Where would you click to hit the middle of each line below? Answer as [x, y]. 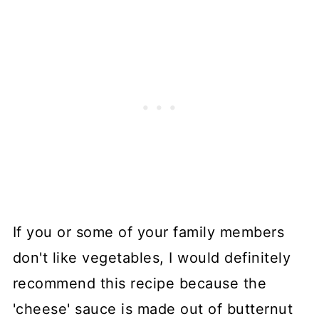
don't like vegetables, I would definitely [152, 257]
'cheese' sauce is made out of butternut [153, 309]
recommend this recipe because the [140, 283]
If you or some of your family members [148, 232]
